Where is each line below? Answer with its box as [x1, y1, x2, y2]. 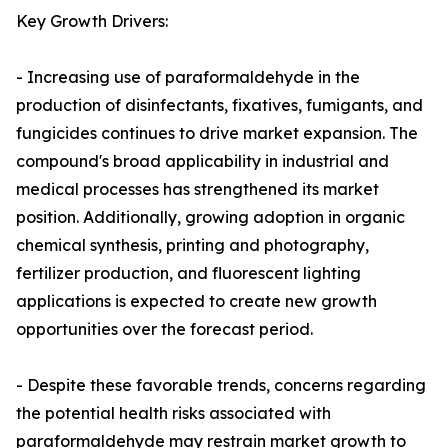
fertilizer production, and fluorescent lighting [16, 263, 361, 284]
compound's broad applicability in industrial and [16, 151, 389, 172]
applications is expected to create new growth [16, 291, 377, 312]
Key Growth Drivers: [16, 11, 168, 32]
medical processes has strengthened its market [16, 179, 379, 200]
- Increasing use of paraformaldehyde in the [16, 67, 360, 88]
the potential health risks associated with [16, 403, 331, 424]
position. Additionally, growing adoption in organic [16, 207, 405, 228]
